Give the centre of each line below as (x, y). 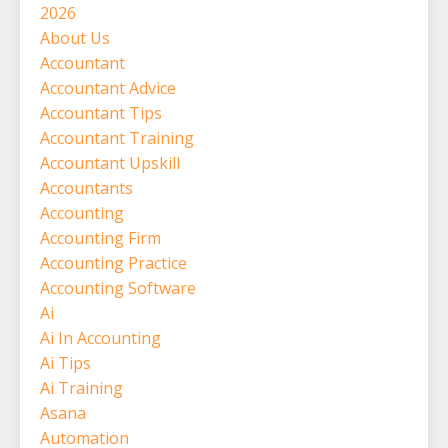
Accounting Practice (113, 262)
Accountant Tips (101, 112)
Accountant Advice (108, 87)
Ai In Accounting (100, 337)
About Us (75, 37)
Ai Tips (65, 362)
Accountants (86, 187)
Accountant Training (117, 137)
